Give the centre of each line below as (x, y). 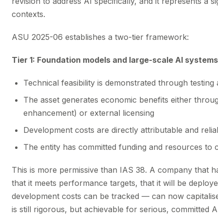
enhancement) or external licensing (89, 113)
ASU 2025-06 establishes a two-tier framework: (100, 37)
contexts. (28, 14)
